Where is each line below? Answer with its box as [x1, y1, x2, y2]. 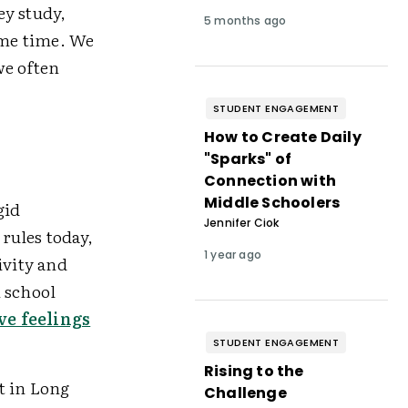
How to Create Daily [203, 127, 362, 148]
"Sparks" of [203, 148, 292, 169]
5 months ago [203, 13, 287, 28]
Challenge [203, 382, 287, 403]
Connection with [203, 170, 336, 191]
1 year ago [203, 247, 261, 262]
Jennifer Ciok [203, 215, 280, 230]
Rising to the [203, 361, 304, 382]
